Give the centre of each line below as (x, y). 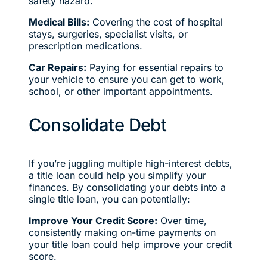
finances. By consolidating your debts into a (127, 187)
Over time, (182, 220)
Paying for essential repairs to (155, 67)
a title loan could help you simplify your (117, 175)
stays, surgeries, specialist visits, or (108, 34)
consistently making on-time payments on (122, 232)
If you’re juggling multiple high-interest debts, (130, 163)
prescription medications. (85, 46)
